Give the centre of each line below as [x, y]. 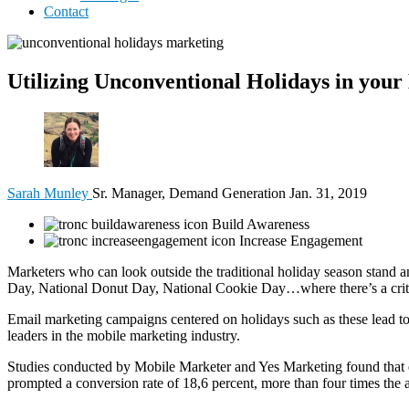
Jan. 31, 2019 [328, 193]
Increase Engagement [299, 240]
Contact [66, 11]
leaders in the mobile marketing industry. [124, 335]
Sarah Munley [50, 193]
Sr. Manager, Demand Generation [191, 193]
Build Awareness [259, 224]
